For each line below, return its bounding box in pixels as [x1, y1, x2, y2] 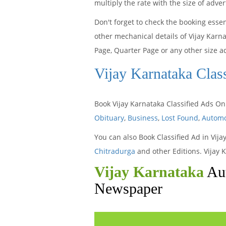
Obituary [94, 113, 124, 123]
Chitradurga [94, 146, 135, 156]
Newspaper [94, 180, 162, 197]
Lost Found [161, 113, 198, 123]
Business [128, 113, 158, 123]
